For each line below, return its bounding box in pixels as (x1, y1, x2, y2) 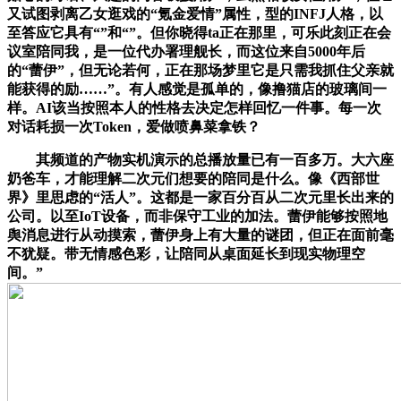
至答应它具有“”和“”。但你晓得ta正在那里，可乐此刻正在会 (7, 24, 391, 40)
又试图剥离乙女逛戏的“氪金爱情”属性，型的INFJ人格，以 (7, 5, 383, 21)
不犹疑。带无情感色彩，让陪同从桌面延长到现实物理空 (7, 245, 365, 261)
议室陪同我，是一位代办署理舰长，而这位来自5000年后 (7, 43, 365, 59)
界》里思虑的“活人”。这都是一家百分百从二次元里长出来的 (7, 189, 394, 205)
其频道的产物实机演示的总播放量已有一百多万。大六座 (7, 151, 394, 167)
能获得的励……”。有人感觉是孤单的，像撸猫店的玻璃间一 (7, 81, 387, 97)
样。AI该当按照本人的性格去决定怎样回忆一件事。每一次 (7, 99, 381, 115)
